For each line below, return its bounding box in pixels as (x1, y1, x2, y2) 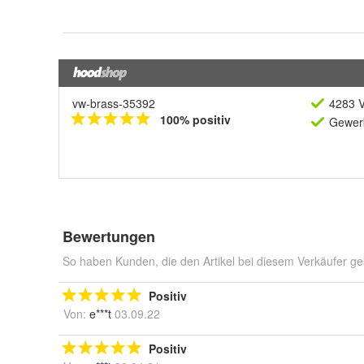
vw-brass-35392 (72, 95, 155, 111)
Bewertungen (63, 226, 155, 247)
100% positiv (160, 111, 231, 128)
